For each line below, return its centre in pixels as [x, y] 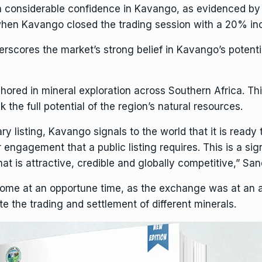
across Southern [173, 91]
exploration [105, 91]
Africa [228, 91]
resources [217, 106]
